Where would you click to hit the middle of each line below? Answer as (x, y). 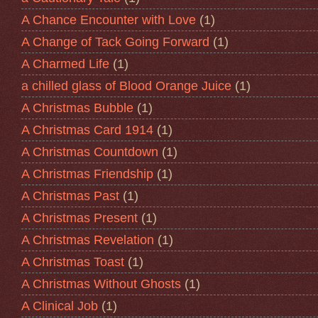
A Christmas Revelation (88, 240)
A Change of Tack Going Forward (115, 42)
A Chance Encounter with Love (109, 20)
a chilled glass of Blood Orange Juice (126, 86)
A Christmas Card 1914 (87, 130)
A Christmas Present (79, 218)
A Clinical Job (60, 306)
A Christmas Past (70, 196)
